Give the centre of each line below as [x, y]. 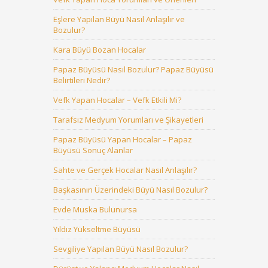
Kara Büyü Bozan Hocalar [100, 50]
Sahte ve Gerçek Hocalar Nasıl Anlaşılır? [125, 170]
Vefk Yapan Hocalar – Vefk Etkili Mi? [117, 100]
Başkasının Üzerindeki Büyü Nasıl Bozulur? [130, 190]
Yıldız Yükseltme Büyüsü [97, 229]
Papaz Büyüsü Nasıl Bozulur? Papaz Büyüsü [133, 69]
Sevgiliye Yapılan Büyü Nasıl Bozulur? [121, 249]
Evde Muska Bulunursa [95, 209]
